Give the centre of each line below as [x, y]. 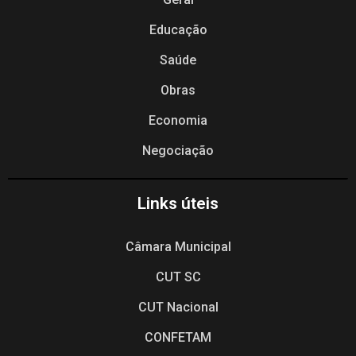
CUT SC [178, 277]
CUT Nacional [178, 308]
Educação [178, 30]
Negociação [178, 151]
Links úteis [178, 204]
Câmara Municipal [178, 247]
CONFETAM [178, 338]
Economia [178, 121]
